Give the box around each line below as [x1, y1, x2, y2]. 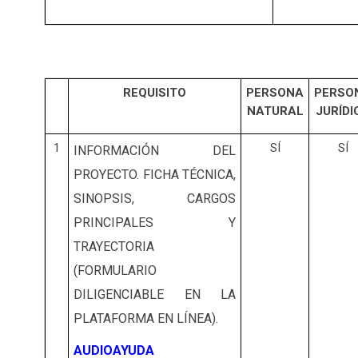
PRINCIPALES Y [74, 215, 236, 231]
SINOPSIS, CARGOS [74, 191, 236, 207]
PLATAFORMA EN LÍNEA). [74, 311, 218, 327]
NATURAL [246, 104, 304, 119]
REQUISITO [123, 86, 186, 101]
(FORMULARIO [74, 263, 157, 279]
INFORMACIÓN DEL [74, 143, 236, 159]
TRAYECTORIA [74, 239, 154, 255]
